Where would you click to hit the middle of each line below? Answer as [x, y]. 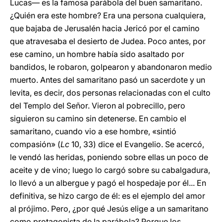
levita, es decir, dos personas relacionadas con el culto [110, 93]
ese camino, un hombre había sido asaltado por [97, 54]
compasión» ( [35, 144]
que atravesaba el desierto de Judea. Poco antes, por [108, 41]
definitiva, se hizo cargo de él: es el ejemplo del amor [108, 196]
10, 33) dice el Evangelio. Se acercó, [137, 144]
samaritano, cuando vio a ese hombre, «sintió [93, 131]
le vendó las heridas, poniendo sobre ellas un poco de [109, 157]
